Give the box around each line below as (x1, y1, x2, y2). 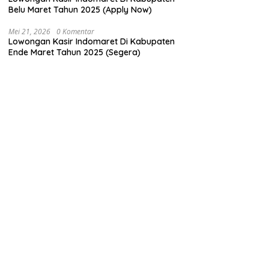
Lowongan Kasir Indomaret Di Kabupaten (8, 36, 175, 47)
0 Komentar (56, 26, 95, 37)
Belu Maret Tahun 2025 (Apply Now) (8, 4, 153, 16)
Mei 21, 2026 (8, 26, 51, 37)
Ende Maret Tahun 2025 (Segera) (8, 47, 141, 58)
